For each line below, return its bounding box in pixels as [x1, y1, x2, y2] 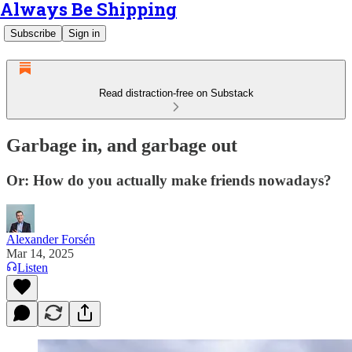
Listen [17, 260, 48, 274]
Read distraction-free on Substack [98, 87, 254, 99]
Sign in [68, 27, 100, 39]
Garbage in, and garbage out [6, 134, 237, 156]
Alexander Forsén [6, 232, 95, 246]
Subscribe [10, 27, 56, 39]
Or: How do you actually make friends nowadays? [6, 171, 332, 189]
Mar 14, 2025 [6, 246, 74, 260]
